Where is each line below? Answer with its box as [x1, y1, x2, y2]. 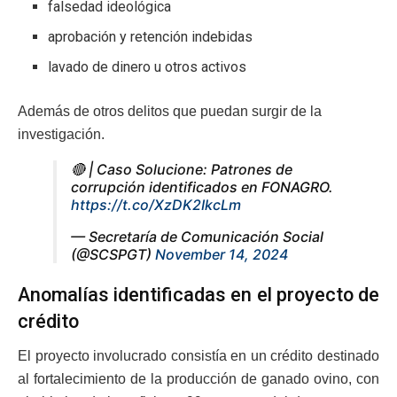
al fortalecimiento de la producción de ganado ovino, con [18, 371, 379, 387]
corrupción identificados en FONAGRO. [71, 177, 333, 196]
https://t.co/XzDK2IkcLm [71, 195, 241, 214]
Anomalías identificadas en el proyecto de [18, 284, 379, 307]
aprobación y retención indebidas [48, 27, 253, 45]
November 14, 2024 [155, 245, 288, 263]
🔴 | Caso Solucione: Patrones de [71, 160, 292, 178]
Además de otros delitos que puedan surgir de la [18, 103, 322, 119]
